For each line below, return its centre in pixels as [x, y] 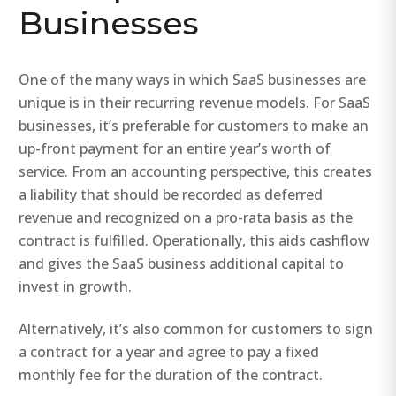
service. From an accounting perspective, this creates [196, 172]
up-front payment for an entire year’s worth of [175, 149]
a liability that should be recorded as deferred [171, 195]
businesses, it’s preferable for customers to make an [194, 126]
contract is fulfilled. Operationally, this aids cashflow [194, 241]
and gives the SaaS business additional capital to [182, 264]
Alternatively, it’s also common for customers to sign [196, 328]
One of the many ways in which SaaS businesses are [193, 80]
